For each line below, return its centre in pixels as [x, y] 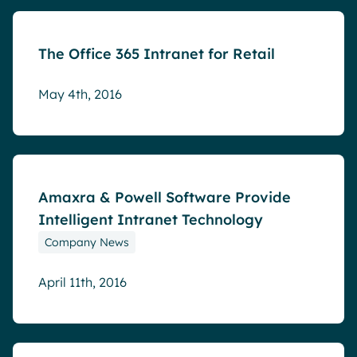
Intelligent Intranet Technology [151, 220]
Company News [87, 242]
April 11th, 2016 [82, 282]
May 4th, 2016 [80, 94]
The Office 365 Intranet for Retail [157, 54]
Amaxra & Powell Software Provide [165, 197]
